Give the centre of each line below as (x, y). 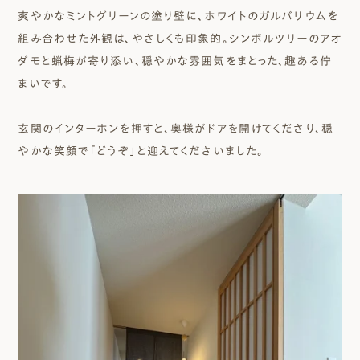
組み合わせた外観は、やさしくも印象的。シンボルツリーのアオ (180, 39)
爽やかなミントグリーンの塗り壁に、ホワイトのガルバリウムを (178, 16)
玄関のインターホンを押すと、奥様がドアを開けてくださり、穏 (176, 129)
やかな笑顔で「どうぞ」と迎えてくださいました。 (141, 151)
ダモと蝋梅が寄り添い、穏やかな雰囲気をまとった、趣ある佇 (175, 61)
